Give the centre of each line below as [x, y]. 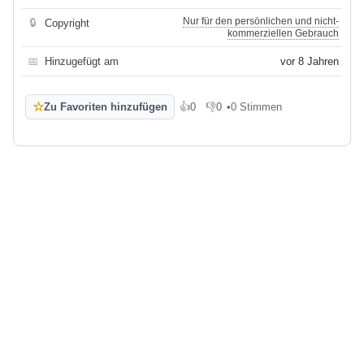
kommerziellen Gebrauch [283, 34]
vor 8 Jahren [310, 62]
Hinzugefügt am [82, 62]
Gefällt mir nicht [243, 113]
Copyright [67, 24]
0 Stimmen [256, 107]
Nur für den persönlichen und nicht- [261, 22]
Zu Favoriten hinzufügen [106, 107]
